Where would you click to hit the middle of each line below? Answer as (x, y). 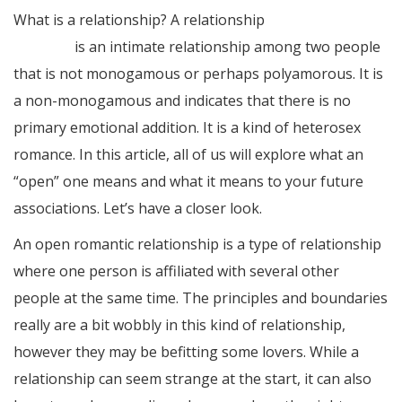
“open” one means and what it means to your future (188, 182)
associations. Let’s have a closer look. (138, 209)
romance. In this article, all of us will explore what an (188, 155)
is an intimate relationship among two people (226, 47)
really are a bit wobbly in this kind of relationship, (179, 325)
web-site (42, 47)
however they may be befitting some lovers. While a (186, 352)
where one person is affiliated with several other (176, 271)
